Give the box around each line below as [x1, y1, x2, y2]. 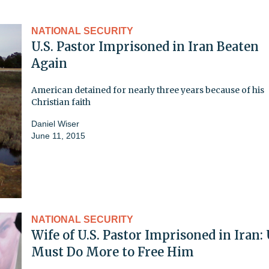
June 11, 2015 [31, 130, 85, 141]
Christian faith [31, 96, 91, 107]
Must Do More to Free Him [31, 244, 194, 259]
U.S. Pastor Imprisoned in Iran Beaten [31, 38, 259, 54]
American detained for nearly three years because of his [31, 84, 264, 95]
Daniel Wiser [31, 118, 79, 128]
